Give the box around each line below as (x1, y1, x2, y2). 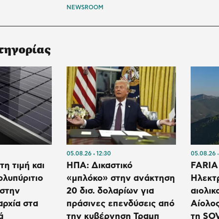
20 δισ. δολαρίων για (66, 187, 154, 196)
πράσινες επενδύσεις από (66, 199, 175, 209)
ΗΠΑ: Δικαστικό (66, 161, 133, 171)
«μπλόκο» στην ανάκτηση (66, 174, 175, 183)
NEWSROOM (66, 4, 104, 10)
